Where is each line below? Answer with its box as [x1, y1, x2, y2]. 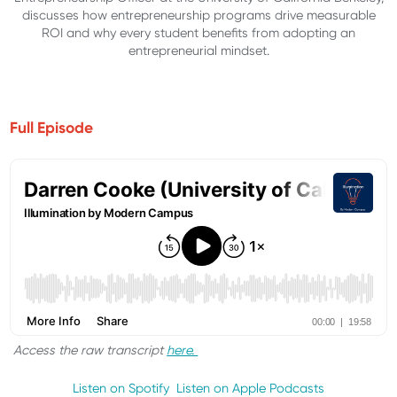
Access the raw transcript [10, 343, 167, 358]
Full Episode [10, 119, 94, 138]
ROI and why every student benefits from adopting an [42, 26, 355, 41]
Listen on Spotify [73, 380, 169, 395]
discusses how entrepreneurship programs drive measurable [21, 8, 376, 23]
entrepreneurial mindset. [128, 43, 269, 58]
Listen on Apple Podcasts [176, 380, 324, 395]
